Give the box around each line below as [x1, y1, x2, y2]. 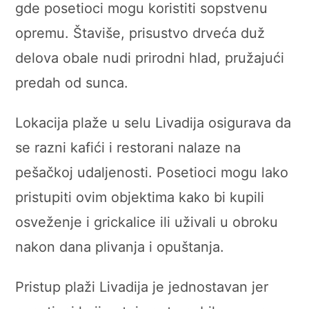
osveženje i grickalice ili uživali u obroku [15, 213, 279, 230]
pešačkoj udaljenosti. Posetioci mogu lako [15, 163, 289, 181]
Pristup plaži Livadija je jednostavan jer [15, 278, 269, 295]
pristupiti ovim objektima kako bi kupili [15, 188, 265, 206]
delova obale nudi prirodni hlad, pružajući [15, 49, 285, 66]
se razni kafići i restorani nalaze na [15, 139, 241, 156]
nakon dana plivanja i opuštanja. [15, 238, 225, 255]
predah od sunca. [15, 74, 129, 91]
